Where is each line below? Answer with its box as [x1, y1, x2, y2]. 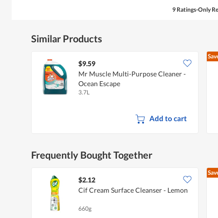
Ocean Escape [78, 79, 120, 88]
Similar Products [31, 33, 102, 45]
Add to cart [149, 114, 187, 123]
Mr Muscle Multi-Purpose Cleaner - [78, 70, 186, 78]
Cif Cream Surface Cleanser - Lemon [78, 186, 188, 195]
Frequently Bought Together [31, 149, 152, 161]
